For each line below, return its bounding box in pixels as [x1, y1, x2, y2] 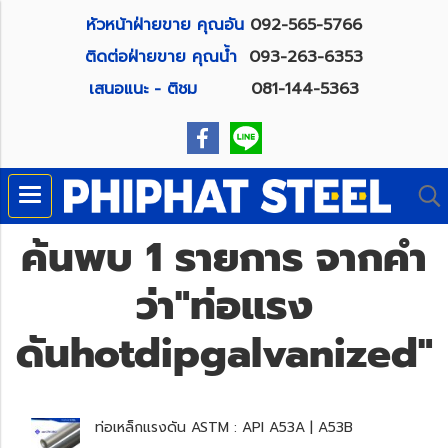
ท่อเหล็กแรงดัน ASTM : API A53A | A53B [95, 417, 354, 438]
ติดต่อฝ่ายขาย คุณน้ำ [85, 45, 249, 69]
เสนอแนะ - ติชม [89, 77, 251, 101]
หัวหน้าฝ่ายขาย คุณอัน [86, 13, 244, 37]
